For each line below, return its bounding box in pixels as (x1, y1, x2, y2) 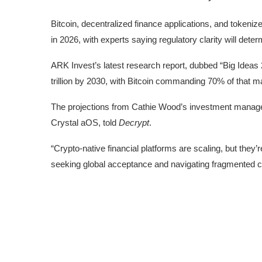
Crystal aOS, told (51, 117, 119, 127)
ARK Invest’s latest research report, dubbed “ (51, 60, 223, 70)
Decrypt (119, 117, 149, 127)
